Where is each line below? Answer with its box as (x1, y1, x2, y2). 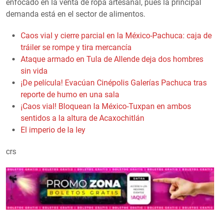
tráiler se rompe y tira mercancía (21, 42, 132, 52)
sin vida (21, 66, 48, 76)
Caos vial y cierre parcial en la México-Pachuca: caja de (21, 30, 212, 40)
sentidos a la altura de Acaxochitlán (21, 113, 144, 123)
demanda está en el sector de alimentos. (6, 9, 145, 19)
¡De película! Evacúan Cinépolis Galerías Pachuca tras (21, 78, 207, 87)
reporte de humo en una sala (21, 89, 119, 99)
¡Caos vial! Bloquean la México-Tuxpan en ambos (21, 101, 191, 111)
